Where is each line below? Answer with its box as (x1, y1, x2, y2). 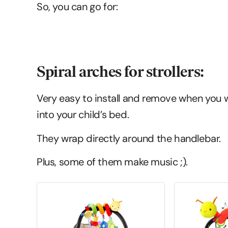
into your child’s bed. (37, 108, 129, 122)
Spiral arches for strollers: (37, 62, 204, 81)
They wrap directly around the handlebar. (37, 131, 221, 145)
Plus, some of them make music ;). (37, 155, 188, 169)
